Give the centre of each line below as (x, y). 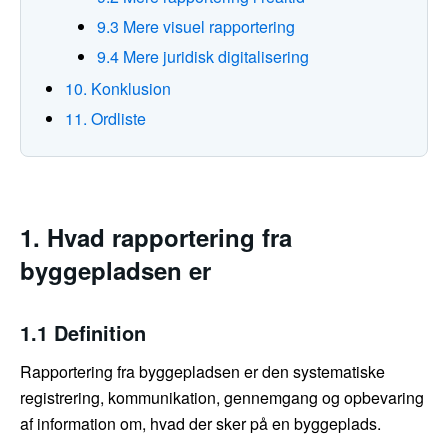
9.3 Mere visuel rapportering (196, 27)
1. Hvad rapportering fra (156, 237)
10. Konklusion (118, 89)
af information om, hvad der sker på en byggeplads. (200, 424)
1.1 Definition (83, 333)
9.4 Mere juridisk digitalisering (203, 57)
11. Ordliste (105, 119)
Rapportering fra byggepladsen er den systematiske (202, 372)
